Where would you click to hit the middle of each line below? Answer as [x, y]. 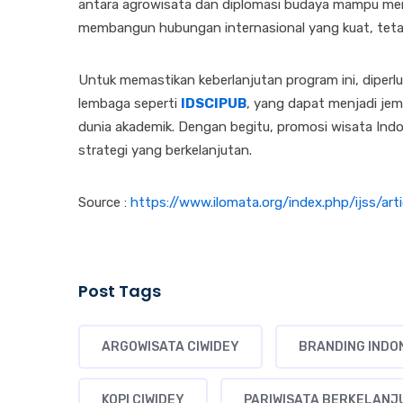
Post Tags [120, 291]
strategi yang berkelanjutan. [165, 151]
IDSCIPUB [214, 104]
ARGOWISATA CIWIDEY [170, 347]
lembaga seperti [130, 104]
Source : [104, 203]
